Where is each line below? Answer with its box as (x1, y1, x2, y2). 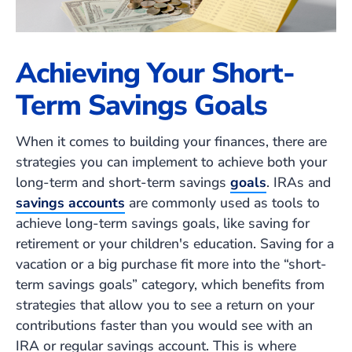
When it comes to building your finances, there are (16, 132, 327, 152)
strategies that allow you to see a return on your (16, 295, 314, 315)
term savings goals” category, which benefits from (16, 275, 324, 295)
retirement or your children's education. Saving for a (16, 234, 334, 254)
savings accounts (16, 193, 125, 213)
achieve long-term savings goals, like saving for (16, 214, 310, 233)
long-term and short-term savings (16, 173, 230, 192)
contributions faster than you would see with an (16, 316, 313, 335)
